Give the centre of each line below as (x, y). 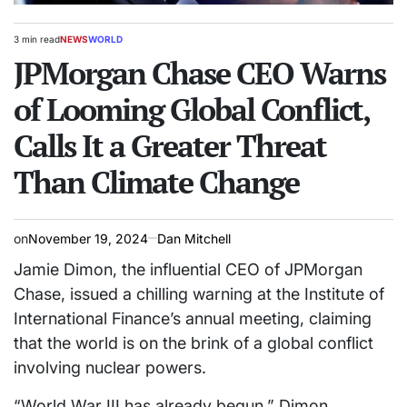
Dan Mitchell (194, 238)
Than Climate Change (156, 182)
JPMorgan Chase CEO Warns (199, 73)
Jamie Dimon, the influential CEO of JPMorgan (188, 269)
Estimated (34, 44)
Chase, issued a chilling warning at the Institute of (199, 293)
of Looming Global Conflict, (191, 109)
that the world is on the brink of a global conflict (194, 342)
